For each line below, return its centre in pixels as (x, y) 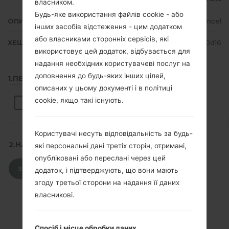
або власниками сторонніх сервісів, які (102, 39)
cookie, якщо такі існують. (79, 100)
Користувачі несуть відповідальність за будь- (114, 133)
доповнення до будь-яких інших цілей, (100, 75)
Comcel (208, 21)
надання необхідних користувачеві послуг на (112, 63)
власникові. (55, 194)
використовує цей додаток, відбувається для (112, 51)
